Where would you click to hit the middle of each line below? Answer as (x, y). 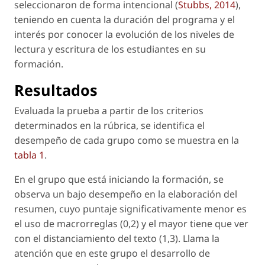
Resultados (56, 90)
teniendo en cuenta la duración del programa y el (125, 19)
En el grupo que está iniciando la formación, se (119, 179)
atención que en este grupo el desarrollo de (112, 253)
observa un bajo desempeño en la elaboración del (126, 194)
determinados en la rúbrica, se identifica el (109, 125)
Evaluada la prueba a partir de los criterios (109, 110)
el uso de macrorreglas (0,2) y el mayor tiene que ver (131, 223)
